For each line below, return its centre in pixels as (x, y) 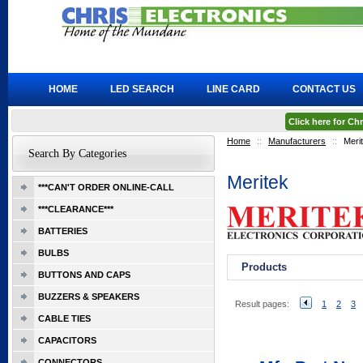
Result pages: (262, 304)
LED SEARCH (142, 89)
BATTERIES (63, 231)
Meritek (258, 182)
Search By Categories (77, 154)
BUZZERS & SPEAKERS (89, 297)
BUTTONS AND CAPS (84, 275)
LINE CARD (233, 89)
